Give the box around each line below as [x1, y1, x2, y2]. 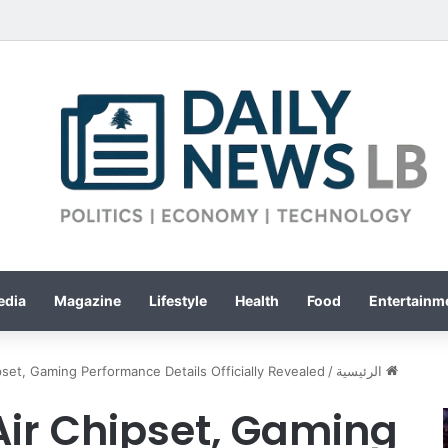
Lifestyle [148, 291, 207, 309]
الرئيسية [336, 362, 387, 379]
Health [234, 291, 279, 309]
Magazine [53, 291, 121, 309]
